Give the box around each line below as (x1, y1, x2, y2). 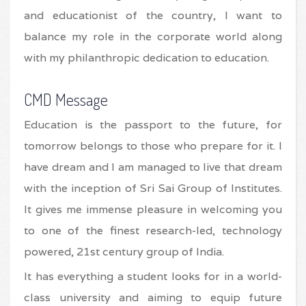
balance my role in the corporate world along (24, 29, 282, 44)
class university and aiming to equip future (24, 290, 282, 305)
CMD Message (24, 89, 108, 110)
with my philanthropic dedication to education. (24, 51, 269, 65)
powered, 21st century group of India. (24, 245, 224, 259)
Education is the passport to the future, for (24, 117, 282, 132)
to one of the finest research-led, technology (24, 223, 282, 238)
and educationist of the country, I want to (24, 8, 282, 23)
